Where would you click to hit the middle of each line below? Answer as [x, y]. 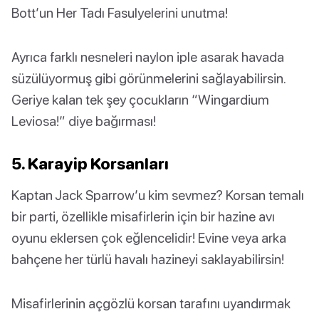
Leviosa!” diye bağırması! [84, 121]
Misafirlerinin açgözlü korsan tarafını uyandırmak [151, 303]
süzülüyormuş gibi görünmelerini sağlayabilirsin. [148, 78]
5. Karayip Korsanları [90, 164]
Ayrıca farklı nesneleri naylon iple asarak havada [148, 57]
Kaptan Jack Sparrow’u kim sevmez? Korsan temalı [158, 195]
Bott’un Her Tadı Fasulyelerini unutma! [120, 13]
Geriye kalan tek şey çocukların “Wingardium [140, 100]
